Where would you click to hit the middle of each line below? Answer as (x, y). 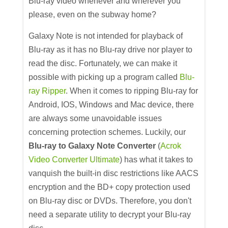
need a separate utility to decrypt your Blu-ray (110, 215)
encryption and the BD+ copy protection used (110, 187)
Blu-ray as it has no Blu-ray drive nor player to (111, 50)
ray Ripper (47, 91)
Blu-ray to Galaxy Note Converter (92, 146)
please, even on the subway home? (93, 15)
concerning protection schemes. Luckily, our (107, 132)
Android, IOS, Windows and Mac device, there (111, 105)
